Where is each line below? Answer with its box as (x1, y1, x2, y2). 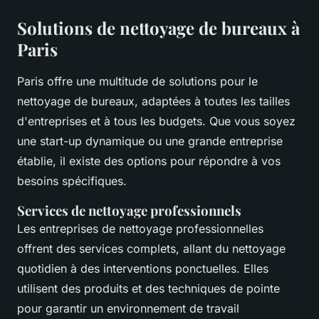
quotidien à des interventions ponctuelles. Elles (17, 261, 268, 276)
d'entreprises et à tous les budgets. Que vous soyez (17, 114, 296, 129)
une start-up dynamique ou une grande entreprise (17, 134, 283, 149)
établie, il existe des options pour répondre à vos (17, 154, 281, 169)
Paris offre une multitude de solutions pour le (17, 74, 258, 89)
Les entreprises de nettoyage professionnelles (17, 221, 263, 236)
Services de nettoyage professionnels (17, 202, 241, 220)
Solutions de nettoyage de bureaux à (17, 16, 300, 40)
